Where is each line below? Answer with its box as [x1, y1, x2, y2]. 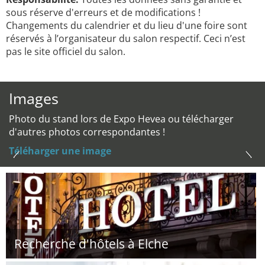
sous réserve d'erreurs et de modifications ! [6, 6, 201, 19]
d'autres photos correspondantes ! [9, 125, 165, 138]
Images [9, 88, 59, 108]
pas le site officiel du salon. [6, 45, 125, 58]
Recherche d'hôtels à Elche [14, 235, 169, 252]
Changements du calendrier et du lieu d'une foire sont [6, 19, 247, 32]
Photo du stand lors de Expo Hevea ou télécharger [9, 112, 234, 125]
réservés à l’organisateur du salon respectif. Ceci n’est [6, 32, 245, 45]
